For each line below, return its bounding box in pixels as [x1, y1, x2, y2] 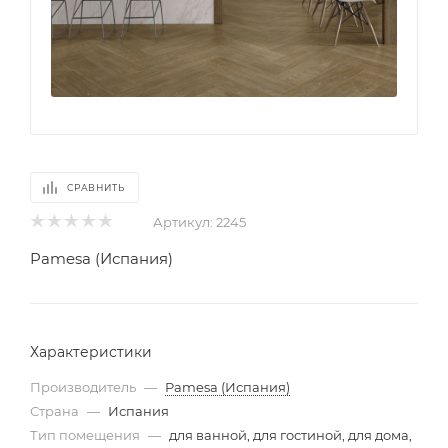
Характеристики [30, 342, 152, 361]
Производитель [30, 378, 136, 395]
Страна [30, 402, 82, 419]
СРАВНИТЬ [67, 181, 125, 193]
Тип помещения [30, 426, 143, 443]
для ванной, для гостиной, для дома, [169, 426, 412, 443]
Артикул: [153, 213, 213, 230]
